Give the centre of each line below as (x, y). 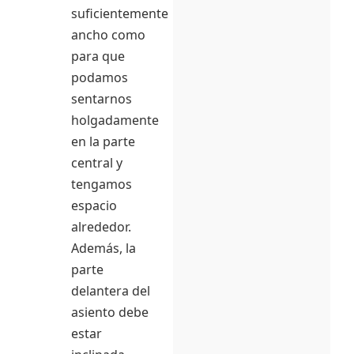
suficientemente (120, 13)
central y (97, 162)
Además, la (104, 248)
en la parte (103, 141)
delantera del (111, 290)
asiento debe (110, 312)
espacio (94, 205)
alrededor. (101, 226)
